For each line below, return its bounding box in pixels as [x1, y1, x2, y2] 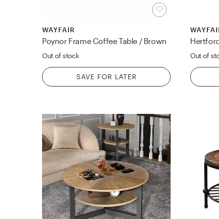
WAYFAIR [42, 25, 75, 34]
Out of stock [42, 51, 79, 60]
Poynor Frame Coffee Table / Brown [42, 36, 167, 46]
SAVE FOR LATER [76, 72, 137, 81]
